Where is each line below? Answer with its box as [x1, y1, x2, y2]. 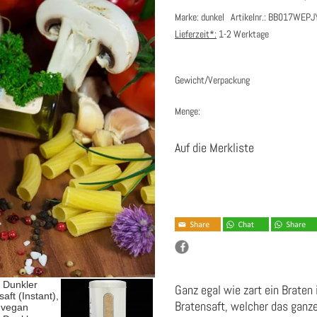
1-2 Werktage [217, 28, 269, 41]
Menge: [175, 105, 200, 118]
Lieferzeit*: [175, 28, 217, 41]
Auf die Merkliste [175, 139, 254, 156]
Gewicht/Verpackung [175, 74, 250, 87]
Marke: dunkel [175, 11, 231, 24]
